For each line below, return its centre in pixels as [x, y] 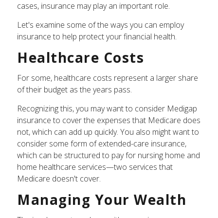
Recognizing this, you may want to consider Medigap [107, 109]
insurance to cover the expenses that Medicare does [109, 120]
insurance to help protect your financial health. [97, 36]
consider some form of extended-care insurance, [102, 144]
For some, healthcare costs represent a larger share [108, 78]
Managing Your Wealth [102, 200]
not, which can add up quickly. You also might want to [108, 132]
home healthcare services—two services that [95, 167]
